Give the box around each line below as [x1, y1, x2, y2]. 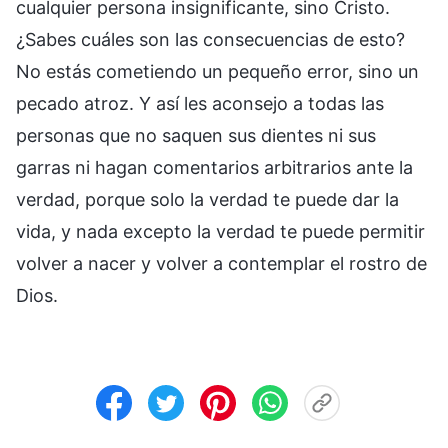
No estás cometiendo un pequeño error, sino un [16, 60, 419, 82]
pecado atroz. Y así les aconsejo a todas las [16, 92, 384, 114]
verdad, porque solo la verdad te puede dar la [16, 188, 399, 210]
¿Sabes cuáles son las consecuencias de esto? [16, 28, 405, 50]
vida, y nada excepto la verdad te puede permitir [16, 220, 425, 242]
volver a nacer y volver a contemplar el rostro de [16, 252, 427, 274]
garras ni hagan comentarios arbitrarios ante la [16, 156, 413, 178]
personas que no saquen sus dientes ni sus [16, 124, 376, 146]
